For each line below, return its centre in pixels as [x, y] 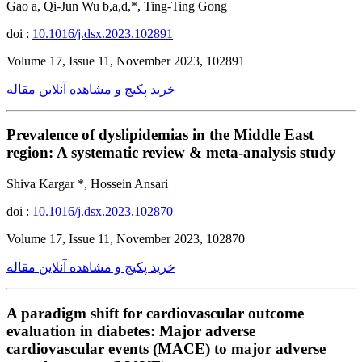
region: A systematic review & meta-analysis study [171, 153]
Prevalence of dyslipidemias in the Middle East [160, 135]
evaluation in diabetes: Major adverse [131, 330]
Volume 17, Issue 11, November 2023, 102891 [126, 61]
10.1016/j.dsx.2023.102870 [103, 211]
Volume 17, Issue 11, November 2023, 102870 [126, 239]
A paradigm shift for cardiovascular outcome [155, 313]
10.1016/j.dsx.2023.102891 [103, 33]
